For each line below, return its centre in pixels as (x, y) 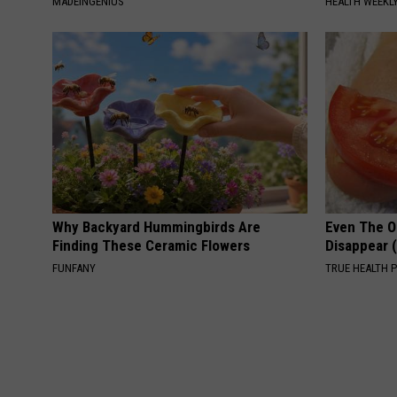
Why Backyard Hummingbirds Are (156, 226)
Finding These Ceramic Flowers (151, 245)
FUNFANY (74, 268)
